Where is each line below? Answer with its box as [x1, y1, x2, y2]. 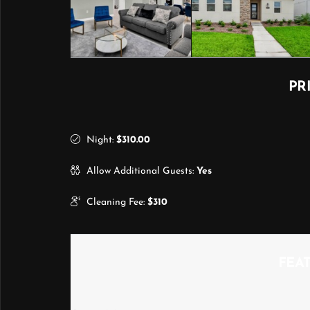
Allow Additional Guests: [86, 166, 197, 176]
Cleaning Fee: [86, 197, 147, 208]
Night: [86, 135, 116, 145]
